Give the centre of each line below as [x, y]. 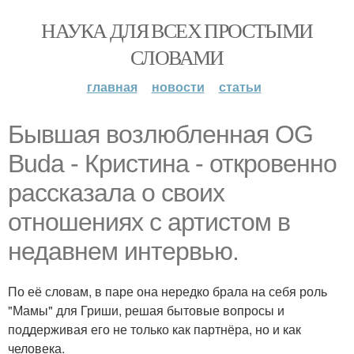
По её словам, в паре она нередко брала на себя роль [168, 291]
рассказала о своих [116, 193]
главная [112, 87]
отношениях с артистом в [149, 222]
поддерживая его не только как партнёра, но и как [154, 329]
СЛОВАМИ [177, 57]
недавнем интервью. [123, 251]
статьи [240, 87]
